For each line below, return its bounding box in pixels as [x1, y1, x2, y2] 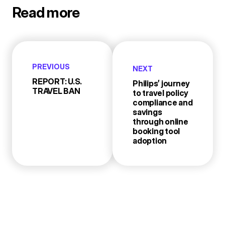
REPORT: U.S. [32, 76, 82, 86]
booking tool [133, 126, 180, 136]
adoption [133, 135, 167, 146]
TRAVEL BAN [32, 85, 80, 96]
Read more [12, 4, 80, 22]
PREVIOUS [32, 62, 70, 71]
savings [133, 106, 162, 117]
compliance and [133, 97, 193, 107]
